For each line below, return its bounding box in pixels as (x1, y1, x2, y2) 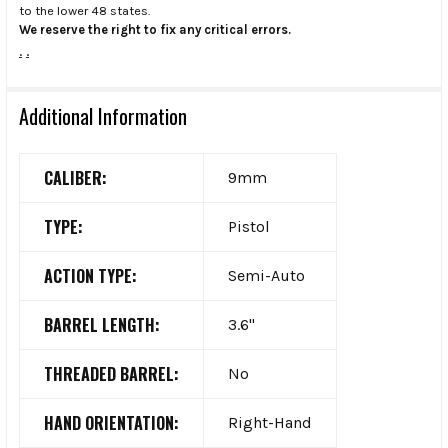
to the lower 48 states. (19, 2, 150, 18)
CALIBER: (44, 165, 107, 190)
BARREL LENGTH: (44, 312, 160, 337)
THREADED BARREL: (44, 361, 179, 386)
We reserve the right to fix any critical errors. (19, 21, 291, 37)
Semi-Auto (228, 265, 305, 285)
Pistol (228, 216, 270, 236)
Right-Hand (228, 412, 312, 432)
